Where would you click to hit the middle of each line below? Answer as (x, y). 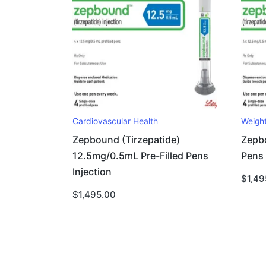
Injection (92, 172)
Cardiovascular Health (115, 121)
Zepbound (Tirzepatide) (126, 140)
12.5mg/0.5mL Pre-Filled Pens (140, 156)
